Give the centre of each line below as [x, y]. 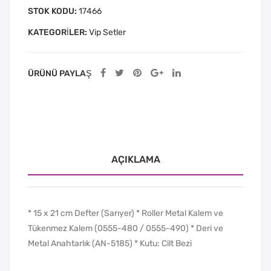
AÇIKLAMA [135, 159]
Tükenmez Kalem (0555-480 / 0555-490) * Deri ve [126, 228]
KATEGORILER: [58, 32]
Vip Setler [107, 32]
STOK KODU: [53, 11]
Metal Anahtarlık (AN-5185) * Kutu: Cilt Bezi [110, 243]
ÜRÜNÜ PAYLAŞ [60, 73]
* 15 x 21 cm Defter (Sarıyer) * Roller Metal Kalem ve [126, 213]
